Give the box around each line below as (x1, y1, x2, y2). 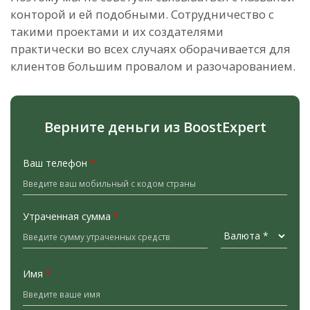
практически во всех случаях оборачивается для (10, 40, 291, 57)
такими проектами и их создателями (10, 23, 224, 39)
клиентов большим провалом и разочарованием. (10, 57, 298, 74)
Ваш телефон (23, 156, 90, 170)
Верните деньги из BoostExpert (44, 117, 266, 136)
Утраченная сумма (23, 209, 113, 223)
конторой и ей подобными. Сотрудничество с (10, 6, 274, 22)
